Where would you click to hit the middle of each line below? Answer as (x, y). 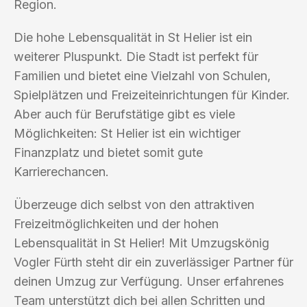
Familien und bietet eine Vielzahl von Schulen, (142, 75)
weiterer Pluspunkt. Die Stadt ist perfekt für (136, 56)
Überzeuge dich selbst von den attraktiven (134, 204)
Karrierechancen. (61, 171)
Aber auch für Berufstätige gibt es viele (124, 114)
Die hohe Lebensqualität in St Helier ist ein (133, 37)
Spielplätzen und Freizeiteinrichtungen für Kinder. (152, 95)
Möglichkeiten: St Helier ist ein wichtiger (127, 133)
